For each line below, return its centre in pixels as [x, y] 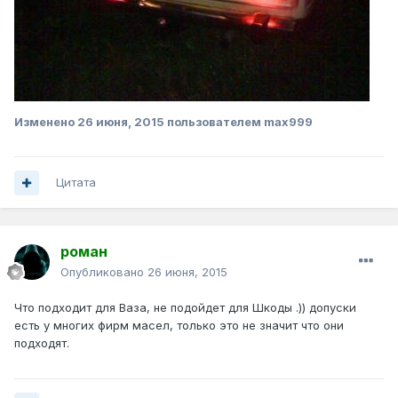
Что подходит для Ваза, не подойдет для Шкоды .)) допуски [185, 308]
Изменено [46, 121]
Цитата [76, 183]
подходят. [42, 343]
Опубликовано [104, 272]
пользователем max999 [239, 121]
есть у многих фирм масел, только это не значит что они [179, 326]
